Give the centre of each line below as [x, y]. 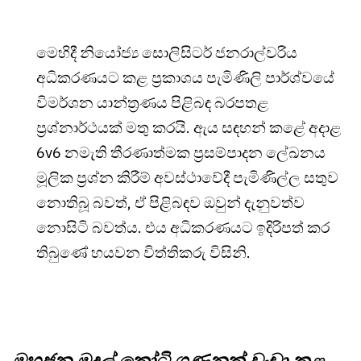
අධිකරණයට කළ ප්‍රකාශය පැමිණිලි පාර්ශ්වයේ [185, 78]
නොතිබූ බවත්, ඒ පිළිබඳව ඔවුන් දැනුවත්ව [170, 203]
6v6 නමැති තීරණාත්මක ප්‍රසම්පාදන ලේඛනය [181, 153]
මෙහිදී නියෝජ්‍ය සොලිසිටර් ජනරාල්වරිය [167, 53]
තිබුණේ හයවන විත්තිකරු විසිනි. [143, 253]
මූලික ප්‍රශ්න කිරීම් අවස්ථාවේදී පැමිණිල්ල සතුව [187, 178]
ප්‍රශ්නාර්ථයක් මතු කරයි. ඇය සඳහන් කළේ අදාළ [189, 128]
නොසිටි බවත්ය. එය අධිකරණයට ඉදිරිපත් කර [183, 228]
